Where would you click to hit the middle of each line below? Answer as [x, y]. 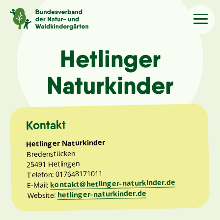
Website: [42, 195]
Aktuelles [34, 87]
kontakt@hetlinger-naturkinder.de [113, 183]
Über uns [32, 116]
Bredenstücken [51, 153]
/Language [57, 18]
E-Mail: [39, 184]
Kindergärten [42, 146]
